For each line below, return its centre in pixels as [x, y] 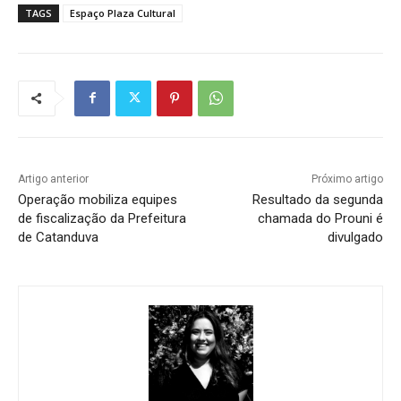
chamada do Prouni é [320, 218]
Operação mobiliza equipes [98, 199]
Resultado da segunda [317, 199]
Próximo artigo [347, 179]
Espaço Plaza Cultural [123, 13]
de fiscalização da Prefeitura [102, 218]
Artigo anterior [53, 179]
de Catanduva [58, 237]
